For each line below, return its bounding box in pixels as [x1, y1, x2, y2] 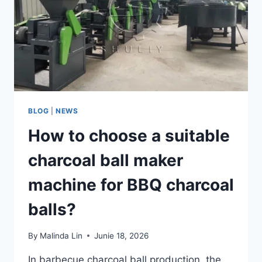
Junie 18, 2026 [94, 230, 149, 240]
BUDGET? [78, 18, 118, 27]
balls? [28, 199, 76, 220]
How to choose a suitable [28, 126, 230, 146]
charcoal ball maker [28, 150, 183, 171]
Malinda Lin [40, 230, 83, 240]
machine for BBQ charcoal [28, 175, 234, 195]
